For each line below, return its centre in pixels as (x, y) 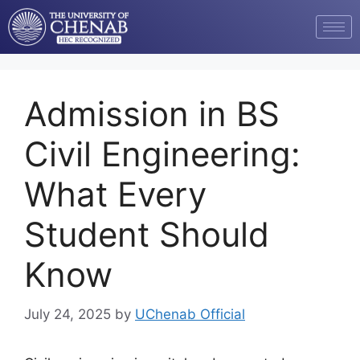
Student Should (147, 235)
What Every (115, 194)
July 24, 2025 (67, 314)
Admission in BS (152, 114)
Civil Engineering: (162, 154)
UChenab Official (190, 314)
